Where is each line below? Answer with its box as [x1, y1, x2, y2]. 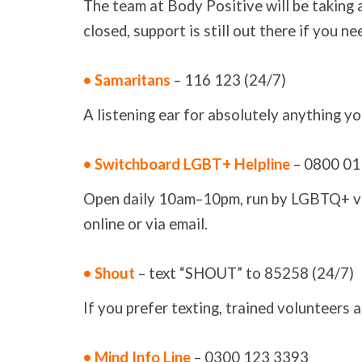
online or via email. [82, 215, 208, 234]
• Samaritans [82, 71, 174, 90]
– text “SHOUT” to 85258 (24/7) [137, 264, 354, 283]
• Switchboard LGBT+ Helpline [82, 155, 290, 174]
